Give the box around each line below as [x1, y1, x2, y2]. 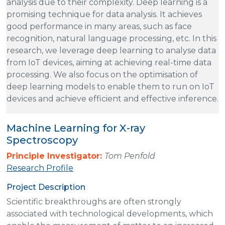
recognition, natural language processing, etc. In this [7, 33, 216, 43]
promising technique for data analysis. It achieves [7, 9, 202, 19]
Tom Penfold [104, 151, 155, 161]
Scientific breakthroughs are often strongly [7, 196, 181, 206]
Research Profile [7, 163, 73, 173]
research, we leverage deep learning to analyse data [7, 45, 216, 55]
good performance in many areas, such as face [7, 21, 192, 31]
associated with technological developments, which [7, 208, 213, 218]
